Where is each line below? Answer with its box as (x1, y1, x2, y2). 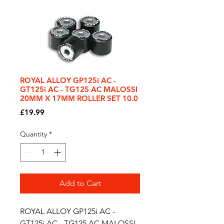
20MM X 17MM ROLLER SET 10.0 (20, 93, 138, 103)
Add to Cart (59, 178, 101, 188)
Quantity (20, 129, 47, 138)
